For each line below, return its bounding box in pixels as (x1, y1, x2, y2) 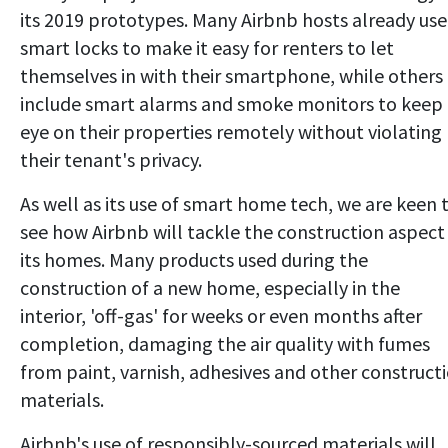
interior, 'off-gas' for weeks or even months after (20, 302, 422, 328)
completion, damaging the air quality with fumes (20, 330, 430, 356)
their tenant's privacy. (20, 146, 202, 172)
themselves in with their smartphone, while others (20, 62, 443, 88)
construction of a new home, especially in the (20, 274, 400, 300)
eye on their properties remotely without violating (20, 118, 442, 144)
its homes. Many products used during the (20, 246, 368, 272)
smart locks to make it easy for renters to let (20, 34, 394, 60)
